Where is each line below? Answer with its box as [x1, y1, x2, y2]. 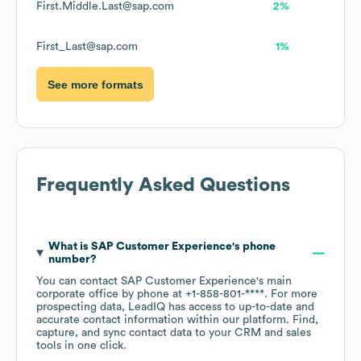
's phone [231, 241, 276, 253]
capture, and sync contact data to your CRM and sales [36, 327, 311, 339]
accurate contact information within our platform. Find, [36, 314, 318, 326]
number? [48, 254, 97, 266]
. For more [264, 288, 317, 301]
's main [256, 276, 292, 288]
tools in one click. [36, 340, 127, 352]
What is [48, 241, 91, 253]
